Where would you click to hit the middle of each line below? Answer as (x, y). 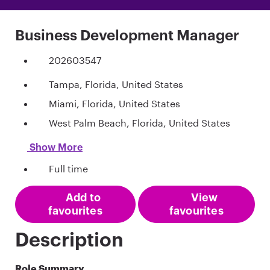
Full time (68, 169)
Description (69, 241)
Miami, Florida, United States (115, 104)
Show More (55, 148)
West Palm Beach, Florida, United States (140, 123)
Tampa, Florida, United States (116, 84)
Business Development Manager (127, 36)
